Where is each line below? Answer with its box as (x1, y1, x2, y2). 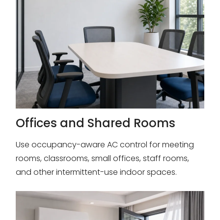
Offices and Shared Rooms (16, 115, 175, 131)
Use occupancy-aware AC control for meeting (16, 139, 194, 150)
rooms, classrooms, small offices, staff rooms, (16, 153, 189, 164)
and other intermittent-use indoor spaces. (16, 166, 177, 178)
